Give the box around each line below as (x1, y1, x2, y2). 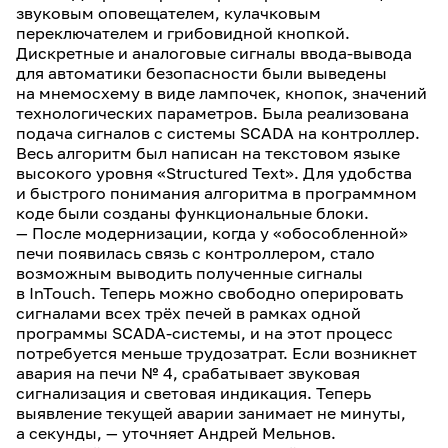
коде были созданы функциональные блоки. (16, 203, 369, 223)
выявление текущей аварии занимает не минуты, (16, 403, 406, 423)
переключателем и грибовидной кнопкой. (16, 23, 350, 43)
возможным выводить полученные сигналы (16, 263, 363, 283)
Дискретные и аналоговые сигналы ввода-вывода (16, 43, 412, 63)
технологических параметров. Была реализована (16, 103, 409, 123)
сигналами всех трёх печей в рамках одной (16, 303, 361, 323)
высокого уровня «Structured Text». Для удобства (16, 163, 412, 183)
